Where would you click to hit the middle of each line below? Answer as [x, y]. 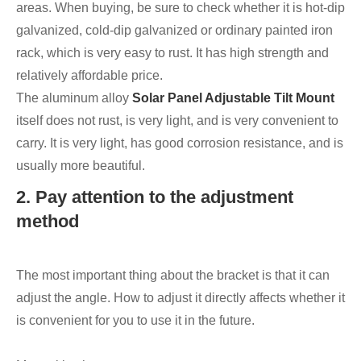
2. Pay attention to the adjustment [155, 197]
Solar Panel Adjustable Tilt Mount [233, 98]
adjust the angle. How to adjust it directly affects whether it [180, 298]
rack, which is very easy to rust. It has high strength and [172, 53]
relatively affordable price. [89, 76]
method [48, 222]
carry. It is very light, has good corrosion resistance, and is [180, 143]
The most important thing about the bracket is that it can [173, 276]
